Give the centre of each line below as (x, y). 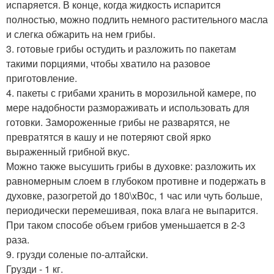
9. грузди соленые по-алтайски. (77, 254)
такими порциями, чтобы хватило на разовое (108, 64)
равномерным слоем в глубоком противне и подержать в (136, 181)
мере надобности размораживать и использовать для (128, 108)
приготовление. (42, 78)
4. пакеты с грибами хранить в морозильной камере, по (131, 93)
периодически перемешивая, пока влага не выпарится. (132, 210)
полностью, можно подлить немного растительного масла (137, 20)
